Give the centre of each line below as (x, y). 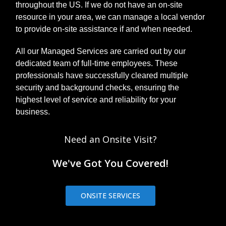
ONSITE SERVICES (111, 195)
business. (34, 111)
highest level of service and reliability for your (96, 99)
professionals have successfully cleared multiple (102, 75)
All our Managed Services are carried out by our (100, 51)
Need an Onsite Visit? (111, 139)
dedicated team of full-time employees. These (96, 63)
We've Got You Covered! (111, 163)
